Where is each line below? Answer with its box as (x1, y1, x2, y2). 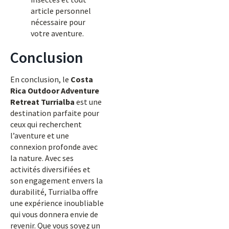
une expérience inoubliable (10, 198, 104, 208)
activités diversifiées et (10, 164, 90, 174)
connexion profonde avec (10, 142, 98, 152)
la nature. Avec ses (10, 153, 74, 163)
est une (75, 97, 102, 107)
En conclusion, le (10, 74, 71, 84)
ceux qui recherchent (10, 119, 82, 129)
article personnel (31, 6, 91, 16)
